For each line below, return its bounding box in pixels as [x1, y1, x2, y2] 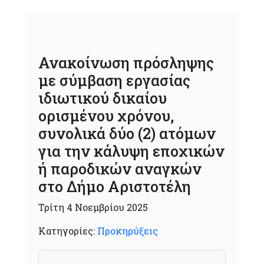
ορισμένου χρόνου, [38, 106, 174, 126]
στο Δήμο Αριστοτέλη [38, 177, 191, 196]
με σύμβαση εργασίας [38, 71, 190, 90]
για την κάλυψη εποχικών [38, 141, 225, 161]
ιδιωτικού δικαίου [38, 88, 167, 108]
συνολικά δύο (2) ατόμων [38, 124, 216, 143]
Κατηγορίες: [38, 225, 97, 237]
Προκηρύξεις [97, 225, 158, 237]
